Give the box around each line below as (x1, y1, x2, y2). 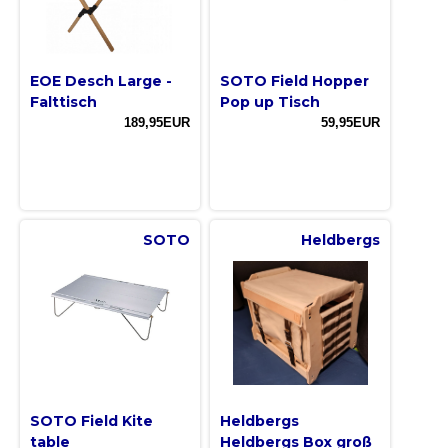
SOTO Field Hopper (220, 72, 369, 91)
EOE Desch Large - (30, 72, 172, 91)
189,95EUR (124, 115, 190, 131)
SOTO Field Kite (30, 412, 153, 431)
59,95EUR (321, 115, 380, 131)
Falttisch (30, 93, 97, 112)
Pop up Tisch (220, 93, 320, 112)
